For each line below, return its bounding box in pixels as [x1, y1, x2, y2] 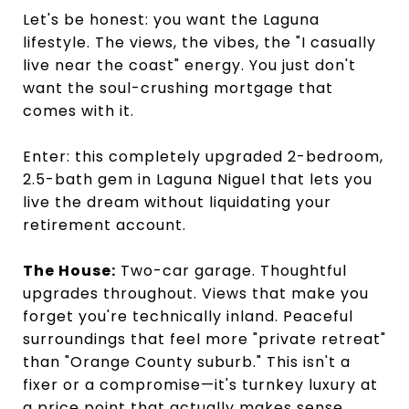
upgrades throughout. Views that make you [23, 283, 369, 304]
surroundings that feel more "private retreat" [23, 329, 386, 350]
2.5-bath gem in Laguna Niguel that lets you [23, 169, 372, 190]
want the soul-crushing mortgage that [23, 78, 333, 99]
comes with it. [23, 100, 134, 121]
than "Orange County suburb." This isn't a [23, 351, 351, 372]
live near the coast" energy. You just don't [23, 55, 356, 76]
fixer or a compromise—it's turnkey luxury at [23, 374, 378, 395]
